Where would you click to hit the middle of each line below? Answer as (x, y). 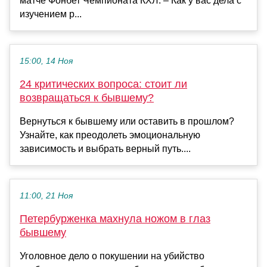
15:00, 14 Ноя (46, 61)
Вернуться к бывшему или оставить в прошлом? (127, 121)
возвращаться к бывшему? (87, 97)
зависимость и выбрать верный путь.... (105, 148)
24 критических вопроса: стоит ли (103, 84)
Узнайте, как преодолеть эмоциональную (110, 135)
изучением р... (51, 14)
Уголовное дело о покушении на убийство (112, 256)
